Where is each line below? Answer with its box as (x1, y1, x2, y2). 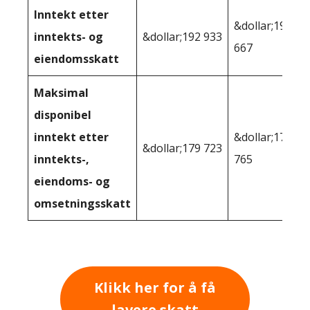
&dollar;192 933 (143, 28, 222, 44)
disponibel (34, 107, 91, 122)
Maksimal (34, 84, 89, 100)
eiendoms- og (34, 173, 110, 189)
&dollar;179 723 (143, 140, 222, 156)
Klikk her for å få (94, 278, 216, 298)
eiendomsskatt (34, 51, 119, 66)
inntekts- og (34, 28, 103, 44)
